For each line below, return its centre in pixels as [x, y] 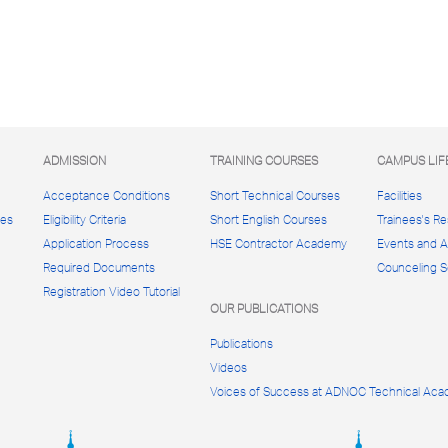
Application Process [96, 243]
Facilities [399, 195]
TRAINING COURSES [264, 160]
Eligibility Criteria [84, 219]
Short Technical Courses [275, 195]
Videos [228, 367]
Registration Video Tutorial [111, 291]
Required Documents [99, 267]
